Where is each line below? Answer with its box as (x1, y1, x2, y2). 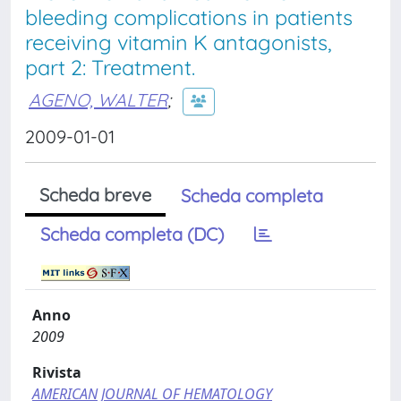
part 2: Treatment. (25, 55, 195, 81)
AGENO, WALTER (29, 88, 167, 111)
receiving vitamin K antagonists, (25, 30, 332, 55)
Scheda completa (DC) (40, 223, 224, 245)
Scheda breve (39, 183, 151, 206)
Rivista (32, 363, 81, 382)
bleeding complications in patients (25, 4, 353, 30)
